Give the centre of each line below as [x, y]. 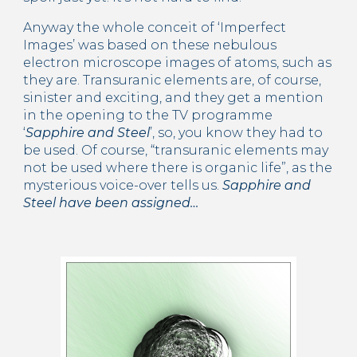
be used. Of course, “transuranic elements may [176, 150]
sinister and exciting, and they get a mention [174, 97]
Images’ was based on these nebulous [150, 45]
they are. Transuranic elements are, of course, [173, 80]
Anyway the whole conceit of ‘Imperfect [155, 27]
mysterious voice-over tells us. [123, 185]
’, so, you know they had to [237, 132]
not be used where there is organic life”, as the [178, 167]
